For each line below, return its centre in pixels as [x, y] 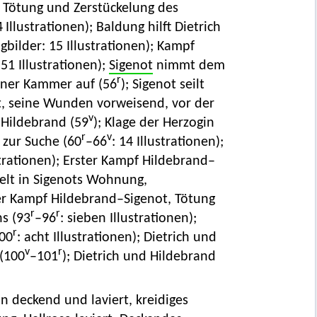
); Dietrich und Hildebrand [139, 257]
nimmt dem [189, 66]
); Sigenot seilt [162, 85]
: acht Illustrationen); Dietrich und [116, 238]
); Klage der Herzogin [154, 123]
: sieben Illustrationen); [128, 219]
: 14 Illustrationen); [167, 143]
